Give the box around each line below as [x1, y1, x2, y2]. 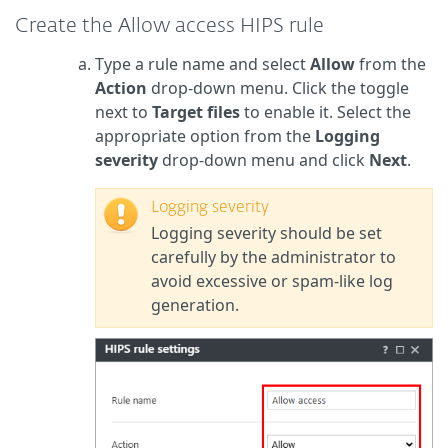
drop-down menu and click [158, 149, 369, 172]
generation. [151, 294, 239, 317]
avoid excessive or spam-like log [151, 270, 393, 293]
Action [95, 77, 147, 100]
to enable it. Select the [240, 101, 411, 124]
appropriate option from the [95, 125, 315, 148]
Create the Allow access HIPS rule [15, 16, 324, 37]
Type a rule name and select [95, 53, 310, 76]
